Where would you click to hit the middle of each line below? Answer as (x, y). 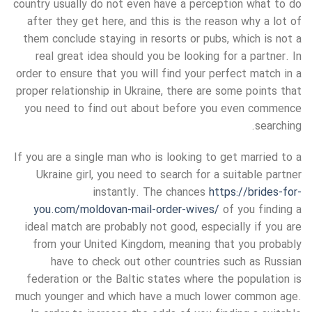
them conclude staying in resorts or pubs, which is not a (162, 39)
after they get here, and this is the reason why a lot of (164, 22)
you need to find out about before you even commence (163, 109)
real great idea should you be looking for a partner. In (169, 56)
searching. (278, 126)
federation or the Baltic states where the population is (164, 280)
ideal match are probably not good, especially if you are (163, 228)
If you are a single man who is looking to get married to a (158, 158)
